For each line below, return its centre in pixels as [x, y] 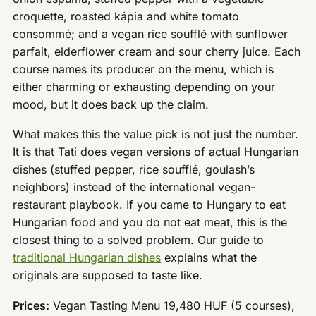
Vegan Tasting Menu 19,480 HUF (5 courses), [172, 306]
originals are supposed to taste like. [108, 275]
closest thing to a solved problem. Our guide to [139, 240]
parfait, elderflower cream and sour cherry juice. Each [157, 51]
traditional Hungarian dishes [87, 258]
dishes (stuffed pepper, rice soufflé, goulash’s [134, 170]
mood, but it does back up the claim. [111, 104]
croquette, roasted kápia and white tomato [126, 16]
